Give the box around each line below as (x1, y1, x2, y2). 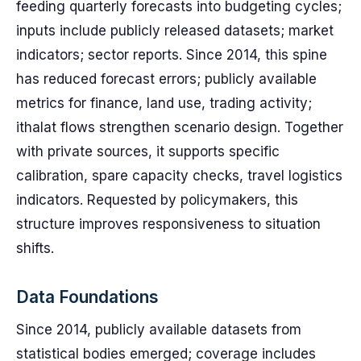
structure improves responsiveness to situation (16, 216, 321, 232)
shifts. (16, 240, 54, 256)
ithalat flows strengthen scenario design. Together (16, 119, 343, 135)
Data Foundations (16, 287, 159, 307)
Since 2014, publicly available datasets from (16, 322, 301, 338)
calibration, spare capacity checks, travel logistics (16, 168, 342, 184)
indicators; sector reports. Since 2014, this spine (16, 47, 327, 63)
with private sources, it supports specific (16, 143, 280, 160)
